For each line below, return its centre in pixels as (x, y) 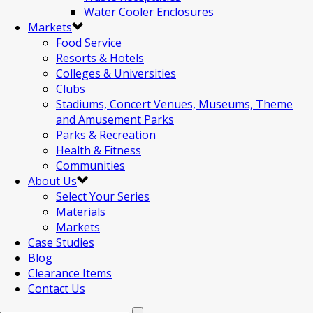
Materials (81, 212)
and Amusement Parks (115, 119)
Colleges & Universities (116, 73)
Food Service (89, 43)
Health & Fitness (99, 150)
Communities (90, 166)
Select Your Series (103, 196)
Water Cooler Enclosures (149, 12)
